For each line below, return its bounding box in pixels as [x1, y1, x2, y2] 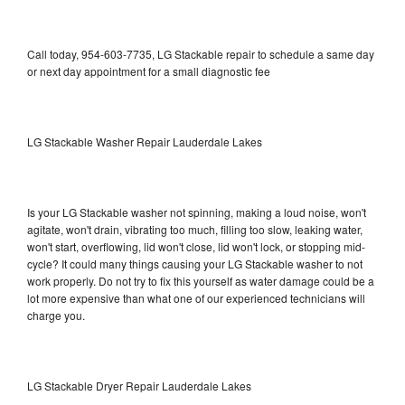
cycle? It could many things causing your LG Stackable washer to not [27, 255, 363, 271]
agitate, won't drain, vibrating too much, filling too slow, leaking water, [27, 221, 363, 237]
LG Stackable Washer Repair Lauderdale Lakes [27, 133, 262, 149]
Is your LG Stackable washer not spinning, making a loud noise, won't [27, 203, 366, 220]
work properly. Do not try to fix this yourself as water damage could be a [27, 272, 374, 288]
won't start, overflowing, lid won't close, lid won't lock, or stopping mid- [27, 238, 365, 254]
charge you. [27, 306, 85, 323]
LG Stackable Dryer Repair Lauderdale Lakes [27, 377, 251, 393]
